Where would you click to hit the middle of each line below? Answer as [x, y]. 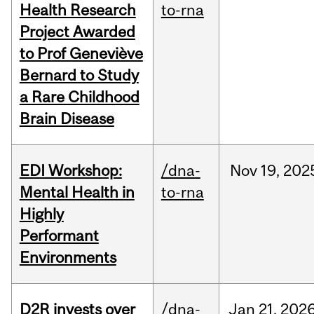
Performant [59, 236]
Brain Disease [67, 119]
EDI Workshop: [70, 171]
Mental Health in [77, 192]
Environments [68, 258]
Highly [41, 214]
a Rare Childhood [79, 97]
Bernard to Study [79, 75]
